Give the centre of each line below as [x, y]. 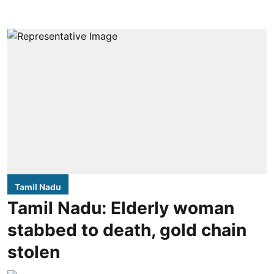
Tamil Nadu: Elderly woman [121, 208]
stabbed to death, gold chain [127, 230]
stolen [34, 252]
